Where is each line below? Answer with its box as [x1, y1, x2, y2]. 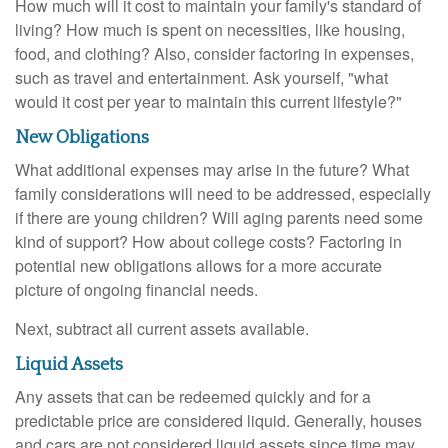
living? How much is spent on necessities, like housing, [15, 17, 405, 41]
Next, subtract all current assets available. [15, 316, 309, 340]
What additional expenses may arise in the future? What [15, 157, 409, 181]
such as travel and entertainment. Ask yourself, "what [15, 65, 388, 89]
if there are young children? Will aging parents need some [15, 205, 423, 229]
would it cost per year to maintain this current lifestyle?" [15, 89, 402, 113]
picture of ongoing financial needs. [15, 277, 258, 301]
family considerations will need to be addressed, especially [15, 181, 431, 205]
